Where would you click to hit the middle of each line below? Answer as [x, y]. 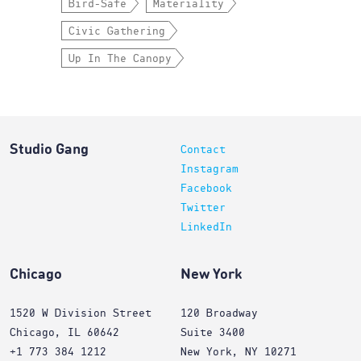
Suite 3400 [213, 333]
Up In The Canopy [120, 59]
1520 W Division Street [81, 313]
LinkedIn [206, 227]
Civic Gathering [117, 31]
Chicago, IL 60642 [64, 333]
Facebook [206, 189]
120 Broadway [219, 313]
